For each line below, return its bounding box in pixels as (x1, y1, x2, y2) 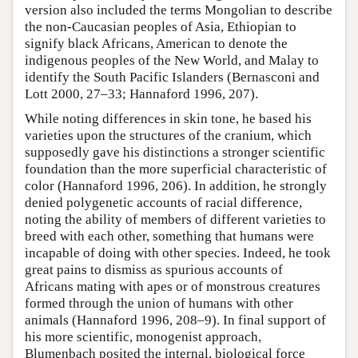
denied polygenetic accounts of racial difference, (25, 194, 302, 210)
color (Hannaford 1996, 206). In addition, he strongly (25, 177, 327, 193)
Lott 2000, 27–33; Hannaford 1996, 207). (25, 86, 258, 101)
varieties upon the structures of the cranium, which (25, 127, 312, 143)
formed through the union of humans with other (25, 295, 293, 311)
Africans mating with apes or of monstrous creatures (25, 278, 320, 294)
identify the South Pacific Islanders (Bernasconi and (25, 69, 320, 85)
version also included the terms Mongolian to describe (25, 2, 332, 18)
